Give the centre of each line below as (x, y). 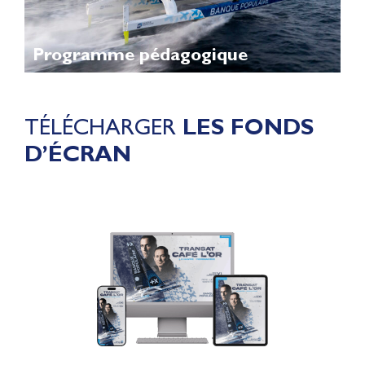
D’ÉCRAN (78, 153)
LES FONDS (248, 126)
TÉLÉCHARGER (103, 126)
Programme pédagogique (140, 54)
